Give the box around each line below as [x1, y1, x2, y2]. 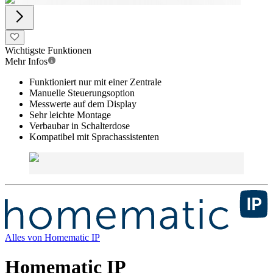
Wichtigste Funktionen [5, 45, 91, 55]
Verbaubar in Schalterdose [29, 121, 130, 131]
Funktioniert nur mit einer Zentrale [29, 77, 161, 87]
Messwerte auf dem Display [29, 99, 136, 109]
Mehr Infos [5, 56, 48, 66]
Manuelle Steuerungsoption [29, 88, 135, 98]
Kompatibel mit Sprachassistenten [29, 132, 159, 142]
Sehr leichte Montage [29, 110, 111, 120]
